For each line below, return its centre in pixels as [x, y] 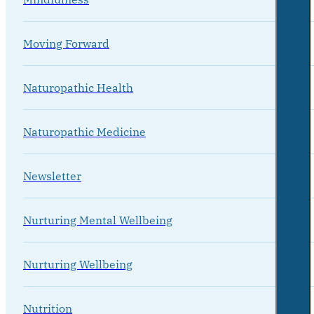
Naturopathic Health [78, 88]
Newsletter [52, 176]
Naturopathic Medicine [84, 132]
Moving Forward [66, 44]
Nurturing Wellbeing [78, 265]
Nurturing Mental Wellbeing [98, 220]
